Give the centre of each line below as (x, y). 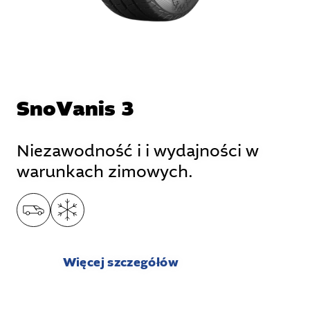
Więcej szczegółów (120, 263)
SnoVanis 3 (75, 110)
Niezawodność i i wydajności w (137, 152)
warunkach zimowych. (104, 172)
